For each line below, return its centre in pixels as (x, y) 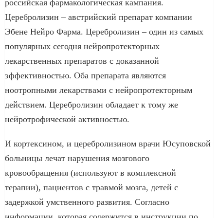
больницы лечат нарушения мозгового (77, 158)
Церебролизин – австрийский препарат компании (99, 17)
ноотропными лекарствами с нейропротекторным (99, 90)
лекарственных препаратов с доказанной (82, 61)
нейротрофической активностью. (67, 119)
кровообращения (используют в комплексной (91, 173)
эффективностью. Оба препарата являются (85, 75)
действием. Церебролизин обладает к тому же (91, 104)
